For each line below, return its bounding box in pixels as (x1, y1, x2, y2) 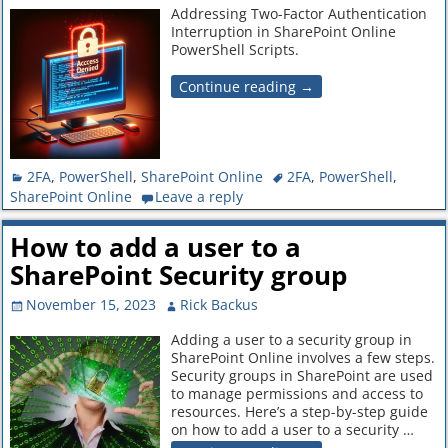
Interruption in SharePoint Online (170, 21, 396, 41)
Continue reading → (178, 76, 314, 96)
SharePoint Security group (9, 256, 347, 293)
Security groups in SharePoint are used (170, 365, 433, 385)
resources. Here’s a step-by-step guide (170, 401, 428, 421)
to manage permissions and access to (170, 383, 423, 403)
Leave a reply (155, 187, 244, 207)
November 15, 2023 (26, 295, 157, 315)
